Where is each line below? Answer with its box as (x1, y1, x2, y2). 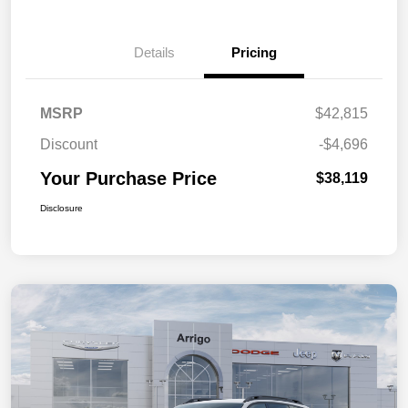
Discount (40, 137, 97, 153)
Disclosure (40, 203, 83, 214)
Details (133, 45, 175, 61)
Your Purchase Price (40, 168, 217, 189)
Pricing (231, 45, 277, 61)
